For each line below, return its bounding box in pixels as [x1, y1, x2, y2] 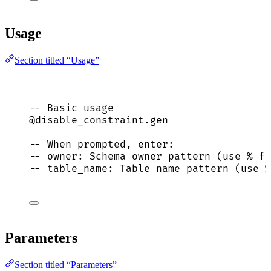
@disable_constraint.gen [29, 114, 168, 126]
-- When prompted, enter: [29, 138, 174, 151]
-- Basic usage [29, 102, 114, 114]
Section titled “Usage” [15, 54, 99, 65]
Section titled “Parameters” [15, 259, 117, 270]
